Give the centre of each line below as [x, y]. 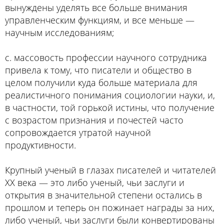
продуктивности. [40, 145]
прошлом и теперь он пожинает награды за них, [110, 207]
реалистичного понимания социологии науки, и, [110, 95]
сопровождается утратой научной [78, 132]
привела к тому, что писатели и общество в [98, 70]
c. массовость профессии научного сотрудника [106, 57]
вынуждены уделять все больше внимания [96, 7]
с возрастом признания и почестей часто [94, 120]
